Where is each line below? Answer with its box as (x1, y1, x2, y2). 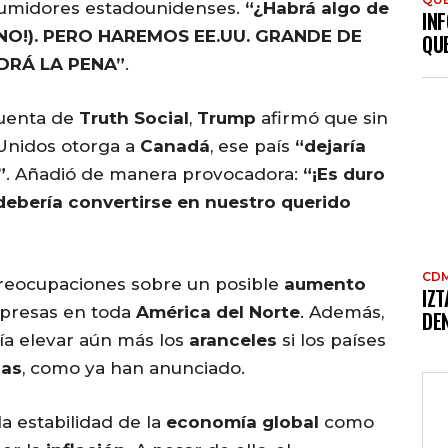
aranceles (189, 330, 277, 351)
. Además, (300, 302, 384, 323)
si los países (277, 330, 386, 351)
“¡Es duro (303, 164, 385, 185)
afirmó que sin (256, 108, 388, 129)
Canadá (140, 136, 210, 157)
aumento (284, 274, 366, 295)
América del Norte (136, 302, 300, 323)
